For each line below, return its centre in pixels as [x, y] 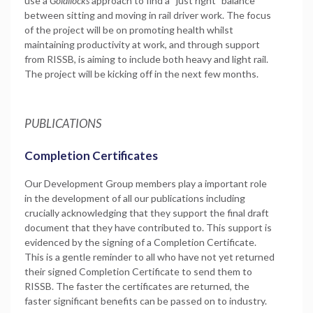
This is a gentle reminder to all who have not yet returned [150, 256]
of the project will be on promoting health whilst [129, 29]
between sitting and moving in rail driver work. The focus [148, 15]
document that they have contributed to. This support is [148, 227]
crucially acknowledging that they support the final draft [147, 212]
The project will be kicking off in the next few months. [141, 73]
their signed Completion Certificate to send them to [138, 271]
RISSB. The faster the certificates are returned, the [137, 286]
